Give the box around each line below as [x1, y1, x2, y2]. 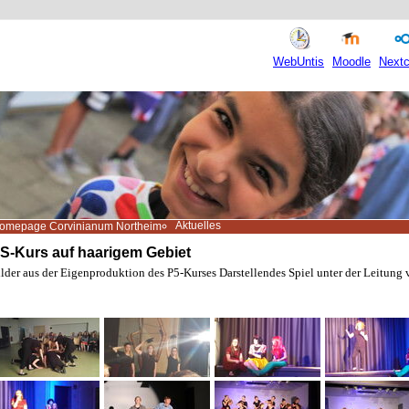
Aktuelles [175, 219, 221, 232]
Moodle [332, 55, 371, 68]
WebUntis [273, 55, 324, 68]
